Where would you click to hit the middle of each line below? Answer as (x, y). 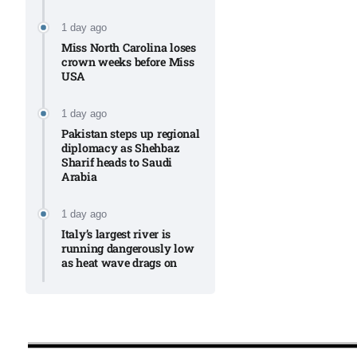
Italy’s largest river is (116, 233)
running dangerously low (128, 248)
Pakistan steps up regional (131, 133)
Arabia (79, 176)
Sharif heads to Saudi (117, 162)
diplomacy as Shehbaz (121, 147)
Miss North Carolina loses (129, 47)
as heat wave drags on (120, 262)
